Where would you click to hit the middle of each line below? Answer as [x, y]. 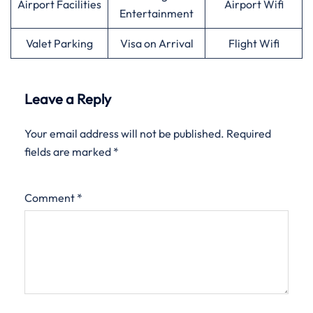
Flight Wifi [254, 43]
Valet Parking [59, 43]
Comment [51, 198]
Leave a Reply [68, 99]
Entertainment [156, 13]
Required [249, 133]
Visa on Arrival [156, 43]
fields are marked [69, 152]
